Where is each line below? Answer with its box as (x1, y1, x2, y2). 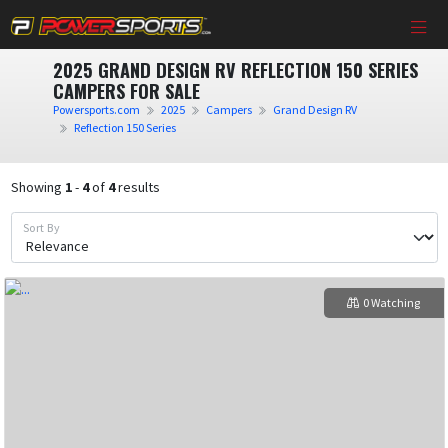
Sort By (22, 219, 60, 235)
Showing (10, 177, 65, 196)
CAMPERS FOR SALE (52, 77, 200, 105)
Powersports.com (52, 102, 140, 118)
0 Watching (362, 295, 420, 310)
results (114, 177, 160, 196)
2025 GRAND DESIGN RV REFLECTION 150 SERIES (52, 56, 418, 84)
